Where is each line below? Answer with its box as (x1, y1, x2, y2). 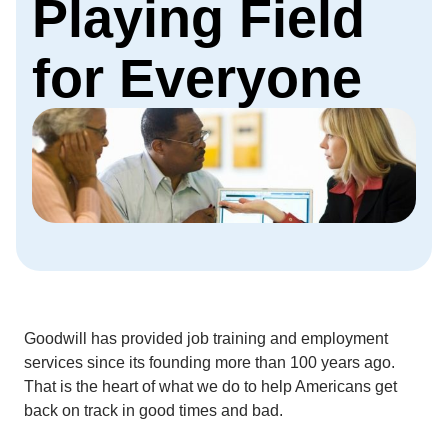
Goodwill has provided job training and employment (24, 329, 388, 347)
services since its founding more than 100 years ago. (24, 353, 399, 371)
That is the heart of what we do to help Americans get (24, 377, 397, 395)
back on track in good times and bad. (24, 401, 283, 419)
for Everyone (32, 48, 362, 108)
